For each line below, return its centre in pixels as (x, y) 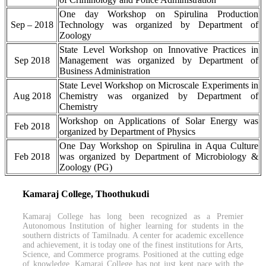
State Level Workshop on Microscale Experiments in (159, 85)
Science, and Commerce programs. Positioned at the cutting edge (133, 254)
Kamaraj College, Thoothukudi (86, 194)
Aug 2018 (32, 96)
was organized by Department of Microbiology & (159, 157)
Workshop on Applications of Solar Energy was (159, 121)
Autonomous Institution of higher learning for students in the (133, 226)
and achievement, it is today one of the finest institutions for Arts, (133, 245)
